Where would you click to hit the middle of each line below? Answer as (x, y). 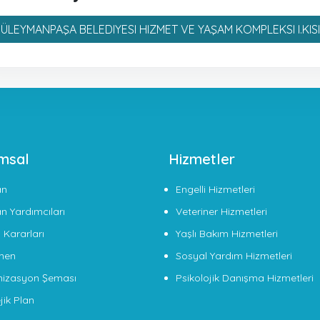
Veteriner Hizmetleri (221, 211)
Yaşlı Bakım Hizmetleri (227, 234)
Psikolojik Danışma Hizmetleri (245, 278)
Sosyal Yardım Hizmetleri (234, 256)
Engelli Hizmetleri (215, 189)
